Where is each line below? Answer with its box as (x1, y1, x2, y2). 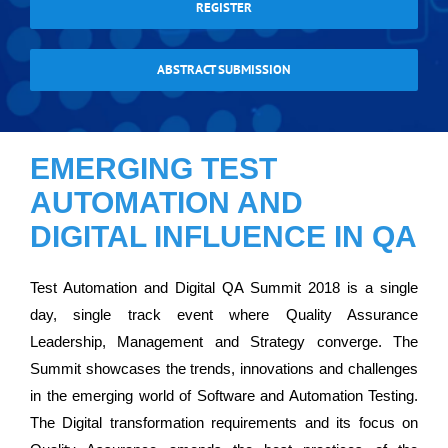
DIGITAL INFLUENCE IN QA (30, 219, 417, 253)
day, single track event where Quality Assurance (30, 306, 418, 324)
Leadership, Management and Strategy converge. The (30, 333, 418, 351)
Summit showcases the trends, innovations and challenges (30, 360, 418, 378)
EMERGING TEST (30, 151, 277, 185)
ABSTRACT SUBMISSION (157, 60, 291, 78)
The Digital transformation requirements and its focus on (30, 414, 418, 432)
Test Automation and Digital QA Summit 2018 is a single (30, 279, 418, 297)
